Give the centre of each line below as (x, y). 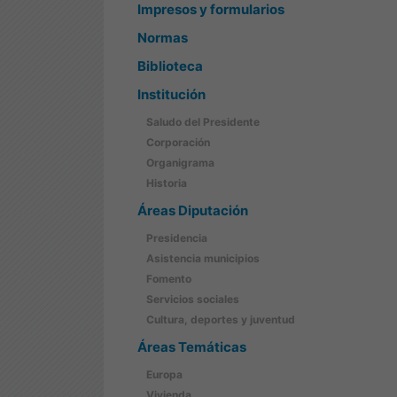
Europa (164, 374)
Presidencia (177, 238)
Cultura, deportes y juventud (221, 319)
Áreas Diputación (193, 210)
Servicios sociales (193, 299)
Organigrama (180, 163)
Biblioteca (170, 66)
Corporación (178, 142)
